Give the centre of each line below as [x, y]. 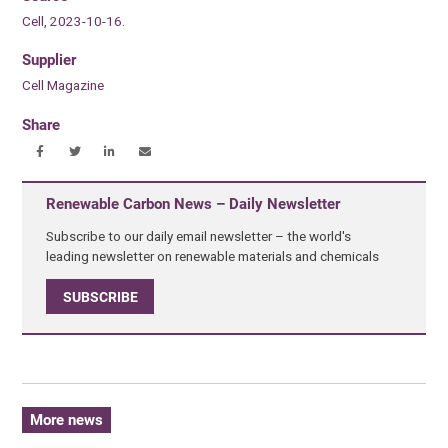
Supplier [49, 60]
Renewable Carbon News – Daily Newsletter [193, 203]
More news [66, 420]
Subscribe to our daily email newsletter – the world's [199, 236]
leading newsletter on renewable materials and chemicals [213, 256]
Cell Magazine [63, 85]
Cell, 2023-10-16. [74, 21]
